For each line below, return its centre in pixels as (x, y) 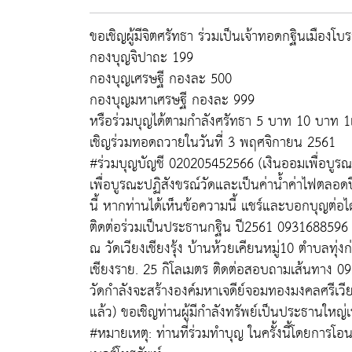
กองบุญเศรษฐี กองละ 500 (161, 79)
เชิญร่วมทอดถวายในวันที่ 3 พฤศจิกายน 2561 (213, 143)
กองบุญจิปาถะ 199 (141, 58)
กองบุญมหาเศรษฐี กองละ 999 (172, 100)
